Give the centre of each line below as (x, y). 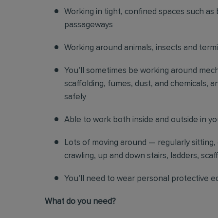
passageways (89, 25)
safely (75, 97)
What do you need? (80, 202)
